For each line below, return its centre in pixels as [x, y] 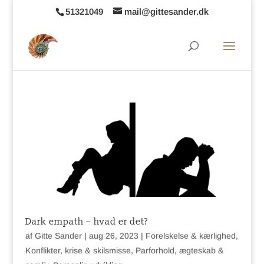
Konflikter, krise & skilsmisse [78, 251]
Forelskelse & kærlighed [190, 236]
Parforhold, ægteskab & [179, 251]
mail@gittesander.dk [166, 12]
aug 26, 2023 [113, 236]
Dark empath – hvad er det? [86, 222]
